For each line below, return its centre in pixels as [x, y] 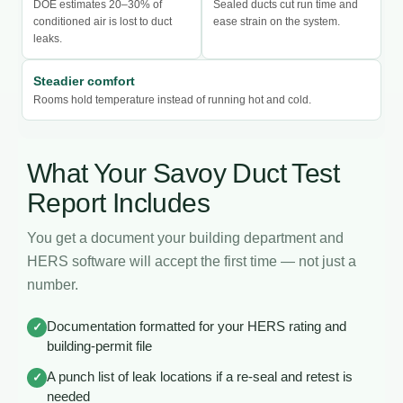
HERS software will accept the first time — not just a [192, 261]
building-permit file [99, 346]
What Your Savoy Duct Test [183, 173]
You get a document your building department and [185, 237]
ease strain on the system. [277, 21]
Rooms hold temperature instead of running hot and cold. [172, 99]
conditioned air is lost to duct [103, 21]
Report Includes [118, 202]
